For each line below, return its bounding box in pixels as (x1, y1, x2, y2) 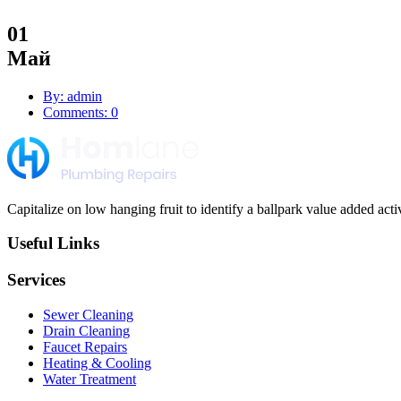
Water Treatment (43, 371, 136, 387)
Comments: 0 (43, 104, 118, 120)
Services (7, 270, 65, 290)
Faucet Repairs (43, 338, 127, 354)
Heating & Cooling (43, 354, 151, 371)
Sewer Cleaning (43, 306, 133, 322)
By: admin (43, 88, 102, 104)
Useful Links (7, 234, 99, 253)
